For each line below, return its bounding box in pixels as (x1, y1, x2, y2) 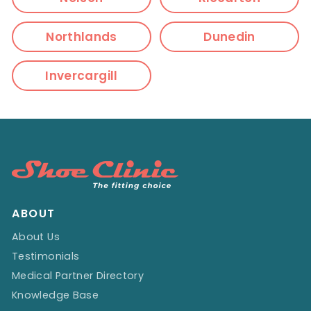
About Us (12, 229, 60, 244)
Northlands (46, 28, 117, 45)
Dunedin (203, 28, 255, 45)
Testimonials (12, 249, 80, 263)
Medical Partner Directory (12, 268, 144, 283)
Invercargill (45, 67, 118, 84)
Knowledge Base (12, 287, 99, 302)
